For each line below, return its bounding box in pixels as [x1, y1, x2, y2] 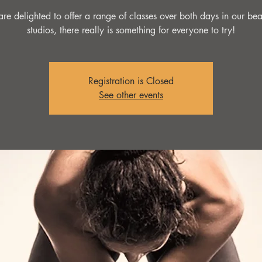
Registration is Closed [88, 75, 174, 87]
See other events [99, 89, 163, 101]
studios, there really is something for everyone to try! [27, 24, 235, 36]
